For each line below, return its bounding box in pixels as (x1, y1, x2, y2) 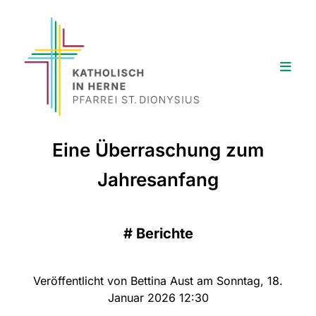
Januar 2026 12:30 (107, 290, 209, 305)
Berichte (135, 224, 193, 242)
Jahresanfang (97, 168, 219, 190)
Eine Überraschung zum (52, 138, 264, 161)
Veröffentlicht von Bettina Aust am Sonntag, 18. (33, 273, 283, 288)
